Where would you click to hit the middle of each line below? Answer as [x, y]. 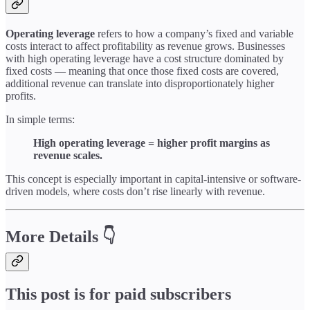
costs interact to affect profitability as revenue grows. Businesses [145, 46]
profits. [21, 96]
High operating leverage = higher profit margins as [152, 143]
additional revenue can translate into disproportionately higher [140, 84]
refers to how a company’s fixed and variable [194, 34]
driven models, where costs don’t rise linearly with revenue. [135, 192]
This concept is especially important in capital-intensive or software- [153, 179]
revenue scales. [68, 156]
